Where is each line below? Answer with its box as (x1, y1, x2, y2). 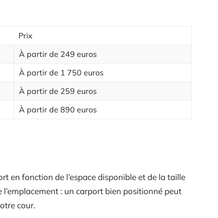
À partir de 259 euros (19, 86, 97, 96)
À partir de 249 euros (19, 49, 97, 59)
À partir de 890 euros (19, 105, 97, 114)
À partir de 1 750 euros (19, 68, 104, 77)
